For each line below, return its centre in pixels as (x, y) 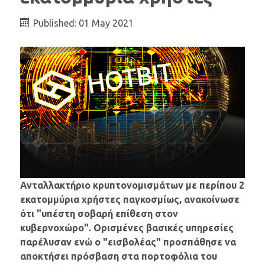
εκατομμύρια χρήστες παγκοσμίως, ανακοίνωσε (130, 199)
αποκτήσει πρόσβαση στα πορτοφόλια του (119, 256)
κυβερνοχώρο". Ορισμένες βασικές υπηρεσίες (127, 227)
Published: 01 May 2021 (83, 23)
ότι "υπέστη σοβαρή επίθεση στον (99, 213)
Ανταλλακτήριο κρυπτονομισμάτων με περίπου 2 (132, 185)
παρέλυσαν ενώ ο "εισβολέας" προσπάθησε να (128, 242)
